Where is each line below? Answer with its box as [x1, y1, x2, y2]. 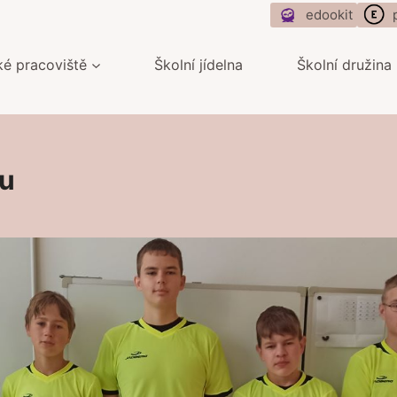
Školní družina [296, 55, 392, 74]
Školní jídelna [154, 55, 244, 74]
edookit [305, 6, 353, 23]
